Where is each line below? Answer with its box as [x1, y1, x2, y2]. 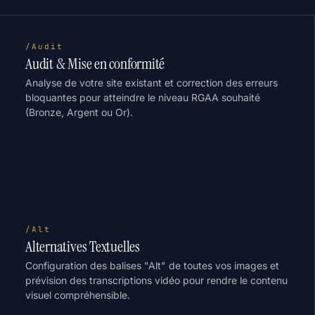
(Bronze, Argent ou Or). [25, 106, 133, 118]
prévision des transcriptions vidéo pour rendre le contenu [25, 274, 288, 286]
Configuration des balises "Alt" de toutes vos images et [25, 259, 279, 271]
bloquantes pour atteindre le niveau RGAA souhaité [25, 91, 260, 103]
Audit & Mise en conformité [25, 53, 165, 74]
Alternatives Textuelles [25, 236, 140, 257]
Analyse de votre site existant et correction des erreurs [25, 77, 278, 89]
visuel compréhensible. [25, 289, 130, 301]
